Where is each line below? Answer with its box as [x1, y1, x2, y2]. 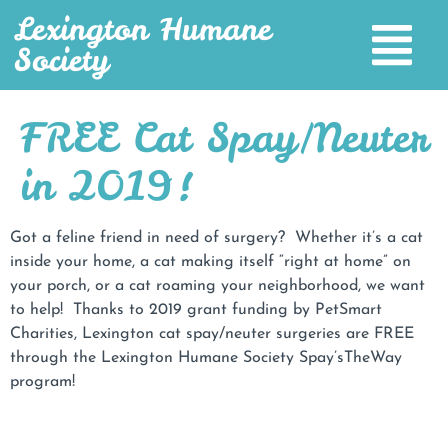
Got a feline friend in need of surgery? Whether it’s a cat [10, 230, 423, 246]
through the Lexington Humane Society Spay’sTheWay [10, 350, 402, 366]
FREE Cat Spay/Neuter [20, 111, 428, 165]
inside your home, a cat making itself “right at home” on [10, 254, 411, 270]
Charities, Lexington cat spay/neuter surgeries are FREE [10, 326, 414, 342]
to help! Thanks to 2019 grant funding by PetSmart [10, 302, 382, 318]
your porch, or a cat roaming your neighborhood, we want [10, 278, 425, 294]
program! [10, 374, 75, 390]
